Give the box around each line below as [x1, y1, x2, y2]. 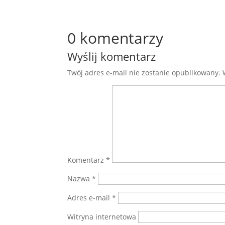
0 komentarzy [67, 28, 164, 48]
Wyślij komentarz [67, 49, 156, 64]
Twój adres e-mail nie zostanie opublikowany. [67, 68, 221, 77]
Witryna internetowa [67, 212, 137, 221]
